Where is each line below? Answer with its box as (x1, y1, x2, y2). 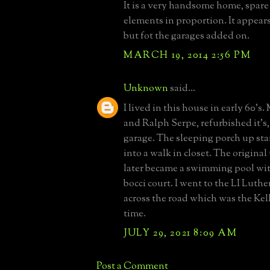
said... (168, 81, 195, 96)
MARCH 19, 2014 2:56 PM (124, 48, 251, 63)
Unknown (124, 81, 168, 96)
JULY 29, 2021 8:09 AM (124, 225, 237, 240)
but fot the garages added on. (124, 28, 250, 43)
